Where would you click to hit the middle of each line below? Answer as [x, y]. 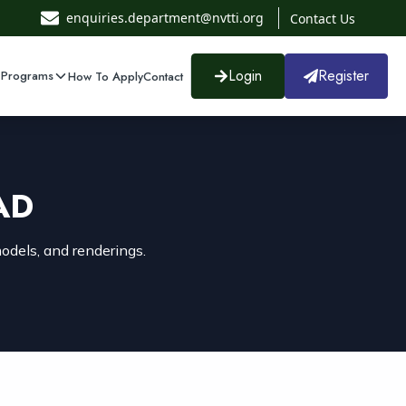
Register [343, 76]
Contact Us [323, 19]
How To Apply [106, 76]
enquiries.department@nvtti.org [165, 18]
